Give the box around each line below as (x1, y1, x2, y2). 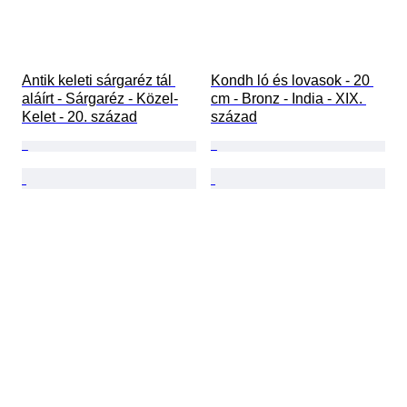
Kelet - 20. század (22, 109, 137, 125)
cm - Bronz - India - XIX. (211, 91, 366, 107)
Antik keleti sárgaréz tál (22, 73, 175, 89)
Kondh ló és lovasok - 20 (211, 73, 373, 89)
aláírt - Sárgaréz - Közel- (22, 91, 178, 107)
